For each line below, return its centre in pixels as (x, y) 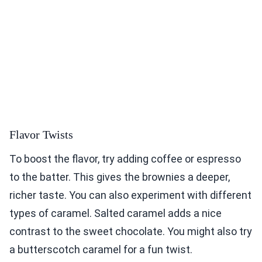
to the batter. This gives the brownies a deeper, (120, 177)
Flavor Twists (41, 134)
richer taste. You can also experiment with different (130, 195)
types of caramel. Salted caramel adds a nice (116, 213)
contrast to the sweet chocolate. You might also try (131, 231)
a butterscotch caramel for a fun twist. (101, 249)
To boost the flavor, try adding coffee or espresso (125, 158)
